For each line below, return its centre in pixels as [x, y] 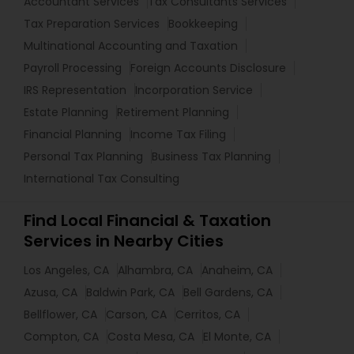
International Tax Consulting [102, 179]
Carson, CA [136, 315]
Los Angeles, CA [66, 271]
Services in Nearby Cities [124, 241]
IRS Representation [75, 90]
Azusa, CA [51, 293]
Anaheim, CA [237, 271]
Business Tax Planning [211, 157]
